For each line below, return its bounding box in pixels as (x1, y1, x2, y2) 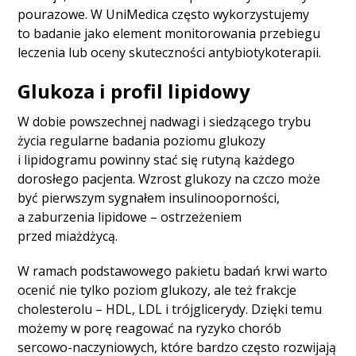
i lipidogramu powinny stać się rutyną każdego (17, 151, 296, 169)
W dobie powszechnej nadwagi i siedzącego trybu (17, 113, 311, 131)
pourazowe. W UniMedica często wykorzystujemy (17, 6, 310, 24)
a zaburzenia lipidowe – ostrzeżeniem (17, 208, 242, 226)
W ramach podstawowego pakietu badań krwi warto (17, 262, 328, 281)
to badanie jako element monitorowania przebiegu (17, 25, 321, 43)
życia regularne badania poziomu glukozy (17, 132, 266, 150)
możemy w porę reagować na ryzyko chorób (17, 319, 282, 338)
